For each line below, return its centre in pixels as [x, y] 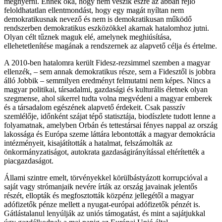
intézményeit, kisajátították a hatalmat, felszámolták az [88, 143]
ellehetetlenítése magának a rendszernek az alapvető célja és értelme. [111, 46]
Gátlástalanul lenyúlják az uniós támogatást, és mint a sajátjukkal [105, 213]
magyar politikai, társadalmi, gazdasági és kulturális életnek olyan [106, 89]
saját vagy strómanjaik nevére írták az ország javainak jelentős [101, 186]
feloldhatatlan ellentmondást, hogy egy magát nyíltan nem [94, 10]
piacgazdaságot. [29, 161]
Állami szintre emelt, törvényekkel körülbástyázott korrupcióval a [106, 177]
